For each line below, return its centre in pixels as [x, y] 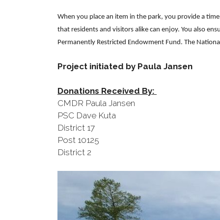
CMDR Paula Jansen [96, 103]
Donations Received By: [106, 91]
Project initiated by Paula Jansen [125, 66]
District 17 [76, 128]
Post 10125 [78, 140]
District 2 [74, 152]
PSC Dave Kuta [87, 115]
